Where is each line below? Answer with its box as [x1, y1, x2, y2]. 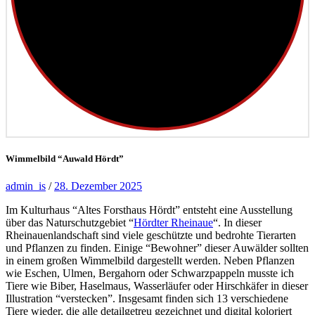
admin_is [6, 180, 46, 193]
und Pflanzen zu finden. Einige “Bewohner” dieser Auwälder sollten [6, 242, 309, 255]
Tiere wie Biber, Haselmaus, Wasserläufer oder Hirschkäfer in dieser [6, 280, 308, 292]
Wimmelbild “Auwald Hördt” [6, 153, 124, 165]
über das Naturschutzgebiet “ [6, 217, 134, 229]
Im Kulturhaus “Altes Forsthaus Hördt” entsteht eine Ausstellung [6, 204, 292, 217]
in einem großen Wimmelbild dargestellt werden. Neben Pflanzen [6, 255, 295, 267]
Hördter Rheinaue [134, 217, 213, 229]
